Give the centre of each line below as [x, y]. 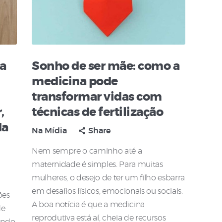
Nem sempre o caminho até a [87, 151]
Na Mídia [49, 131]
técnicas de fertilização [97, 113]
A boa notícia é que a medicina [88, 205]
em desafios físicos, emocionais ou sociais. [107, 192]
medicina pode [75, 82]
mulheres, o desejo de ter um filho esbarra [109, 178]
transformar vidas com [97, 97]
